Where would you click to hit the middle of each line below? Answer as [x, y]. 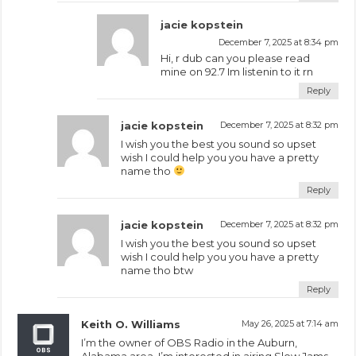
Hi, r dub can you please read [236, 58]
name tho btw [157, 270]
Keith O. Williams [131, 324]
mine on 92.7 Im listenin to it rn [237, 71]
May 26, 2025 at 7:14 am [290, 323]
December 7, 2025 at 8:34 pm [278, 42]
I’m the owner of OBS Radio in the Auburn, [190, 342]
